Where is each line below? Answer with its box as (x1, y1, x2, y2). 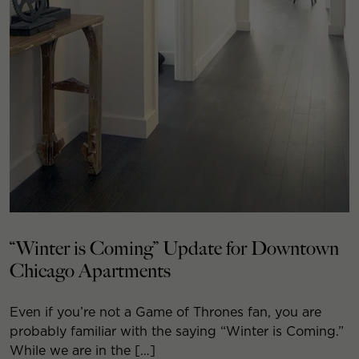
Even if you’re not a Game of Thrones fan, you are (10, 305, 321, 321)
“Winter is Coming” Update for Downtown (10, 237, 339, 261)
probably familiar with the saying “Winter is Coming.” (10, 324, 344, 340)
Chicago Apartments (10, 260, 171, 284)
